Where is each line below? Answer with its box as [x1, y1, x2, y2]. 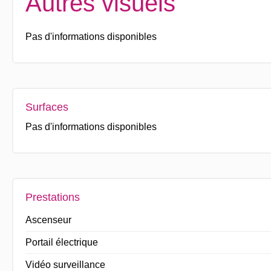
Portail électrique [25, 237, 98, 247]
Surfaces [25, 100, 68, 113]
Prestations [25, 191, 80, 203]
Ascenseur [25, 214, 71, 225]
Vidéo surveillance [25, 259, 105, 270]
